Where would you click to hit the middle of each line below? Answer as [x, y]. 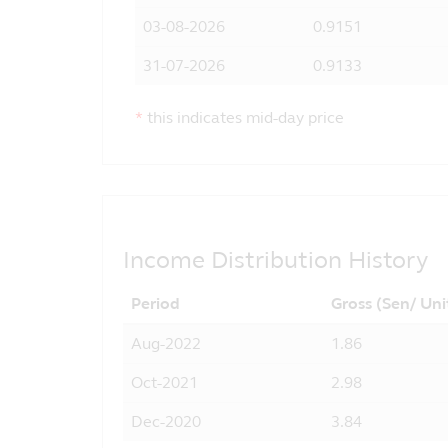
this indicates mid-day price [245, 117]
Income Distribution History [275, 260]
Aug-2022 [166, 343]
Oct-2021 [164, 382]
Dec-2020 [166, 421]
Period [155, 303]
